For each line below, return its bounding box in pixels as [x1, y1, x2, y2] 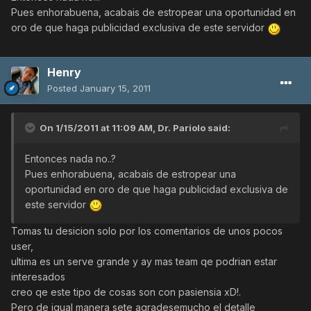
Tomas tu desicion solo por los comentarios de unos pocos [11, 224, 283, 237]
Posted [47, 82, 80, 94]
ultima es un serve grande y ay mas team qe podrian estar [11, 255, 277, 267]
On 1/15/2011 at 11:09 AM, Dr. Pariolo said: [40, 121, 230, 133]
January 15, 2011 [80, 82, 151, 94]
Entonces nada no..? [25, 152, 116, 165]
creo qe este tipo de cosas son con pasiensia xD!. [11, 285, 241, 298]
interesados [11, 270, 65, 283]
